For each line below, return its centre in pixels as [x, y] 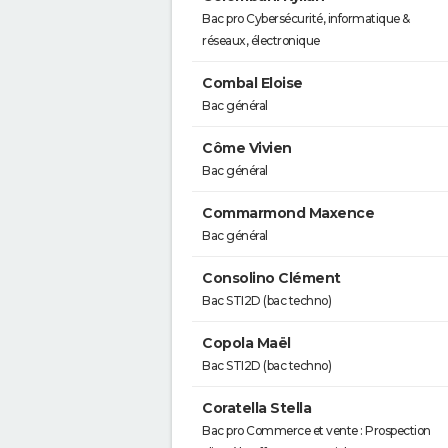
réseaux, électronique [261, 40]
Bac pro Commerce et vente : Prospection [316, 430]
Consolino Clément [271, 278]
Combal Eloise [252, 83]
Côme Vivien [247, 148]
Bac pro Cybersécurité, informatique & [306, 18]
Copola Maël [246, 343]
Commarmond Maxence [288, 213]
